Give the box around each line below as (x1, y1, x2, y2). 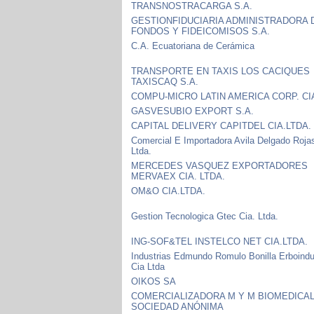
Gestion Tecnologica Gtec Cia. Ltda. (131, 210, 279, 221)
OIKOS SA (131, 275, 177, 287)
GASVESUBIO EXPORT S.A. (131, 105, 254, 116)
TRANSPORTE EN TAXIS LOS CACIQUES (131, 65, 310, 76)
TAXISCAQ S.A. (131, 76, 199, 87)
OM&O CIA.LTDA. (131, 185, 206, 196)
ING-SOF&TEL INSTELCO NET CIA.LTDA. (131, 235, 308, 247)
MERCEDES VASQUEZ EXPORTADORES (131, 160, 308, 171)
